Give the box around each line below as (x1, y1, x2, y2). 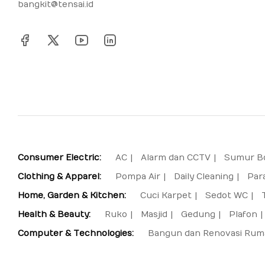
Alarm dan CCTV (141, 152, 211, 163)
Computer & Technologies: (18, 228, 134, 238)
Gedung (181, 209, 215, 219)
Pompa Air (115, 171, 160, 182)
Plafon (229, 209, 257, 219)
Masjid (141, 209, 167, 219)
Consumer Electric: (18, 152, 101, 163)
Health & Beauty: (18, 209, 91, 219)
